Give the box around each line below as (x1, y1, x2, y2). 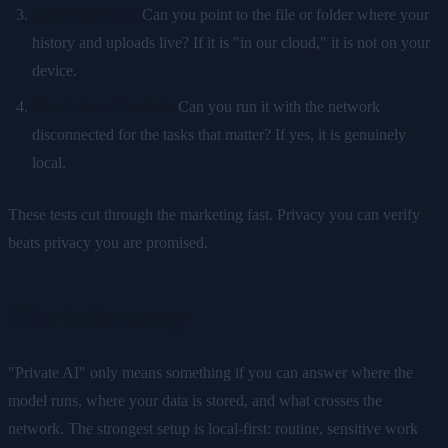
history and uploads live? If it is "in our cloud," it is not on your (32, 33, 430, 51)
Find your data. (32, 5, 138, 23)
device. (32, 61, 77, 79)
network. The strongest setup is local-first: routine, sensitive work (8, 419, 418, 437)
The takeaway (8, 298, 188, 332)
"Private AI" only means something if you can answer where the (8, 363, 413, 381)
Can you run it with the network (174, 97, 380, 115)
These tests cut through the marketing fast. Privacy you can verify (8, 205, 420, 223)
